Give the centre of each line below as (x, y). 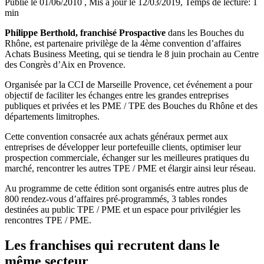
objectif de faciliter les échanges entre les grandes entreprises (117, 95)
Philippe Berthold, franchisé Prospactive (85, 33)
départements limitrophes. (52, 117)
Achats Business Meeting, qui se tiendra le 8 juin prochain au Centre (132, 54)
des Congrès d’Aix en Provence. (65, 65)
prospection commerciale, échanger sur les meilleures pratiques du (127, 158)
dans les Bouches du (205, 33)
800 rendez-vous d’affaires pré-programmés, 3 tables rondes (116, 199)
